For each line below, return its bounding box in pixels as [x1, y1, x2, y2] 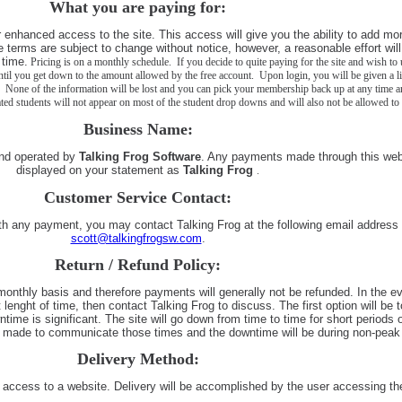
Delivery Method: [76, 350, 199, 368]
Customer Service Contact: [44, 188, 232, 206]
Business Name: [83, 120, 193, 138]
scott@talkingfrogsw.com [70, 232, 202, 245]
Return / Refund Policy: [55, 256, 221, 274]
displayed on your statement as [16, 163, 183, 177]
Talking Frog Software [79, 150, 201, 163]
